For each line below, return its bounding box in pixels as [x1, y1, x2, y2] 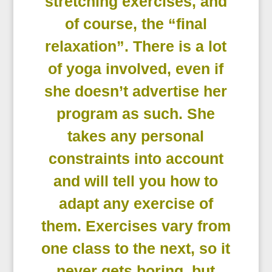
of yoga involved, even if [48, 60, 224, 78]
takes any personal [67, 127, 205, 145]
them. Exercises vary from [41, 217, 231, 235]
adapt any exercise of [58, 195, 213, 212]
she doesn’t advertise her [44, 83, 228, 100]
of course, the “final [64, 15, 207, 33]
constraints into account [48, 150, 223, 168]
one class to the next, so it [41, 240, 231, 257]
